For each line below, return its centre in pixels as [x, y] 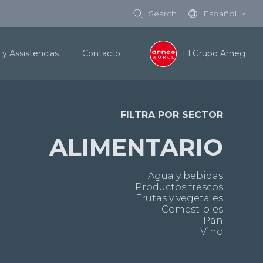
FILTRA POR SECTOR [171, 115]
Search [163, 13]
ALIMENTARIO [136, 147]
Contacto [101, 53]
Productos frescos [179, 187]
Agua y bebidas [185, 176]
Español [220, 13]
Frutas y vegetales [179, 198]
